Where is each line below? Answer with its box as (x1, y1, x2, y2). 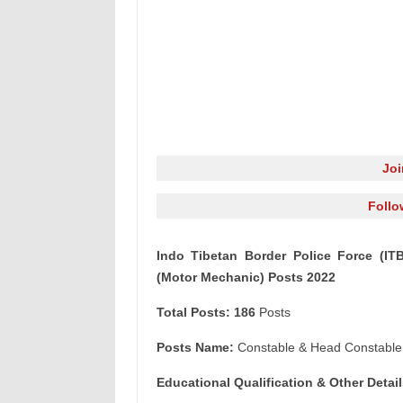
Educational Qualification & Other (156, 375, 363, 390)
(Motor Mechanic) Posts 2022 (156, 270, 336, 284)
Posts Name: (156, 340, 234, 354)
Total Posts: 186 (156, 305, 255, 319)
